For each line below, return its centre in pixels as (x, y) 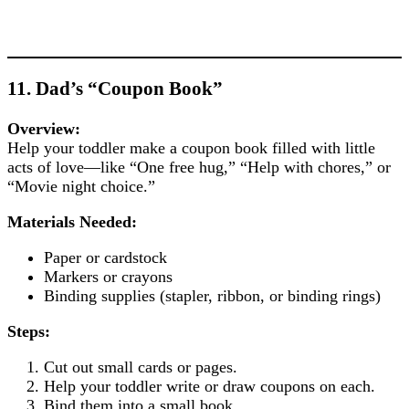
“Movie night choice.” (81, 186)
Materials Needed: (72, 221)
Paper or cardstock (105, 257)
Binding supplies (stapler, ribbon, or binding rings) (212, 295)
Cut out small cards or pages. (141, 367)
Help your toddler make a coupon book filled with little (191, 147)
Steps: (29, 331)
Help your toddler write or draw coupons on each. (210, 386)
